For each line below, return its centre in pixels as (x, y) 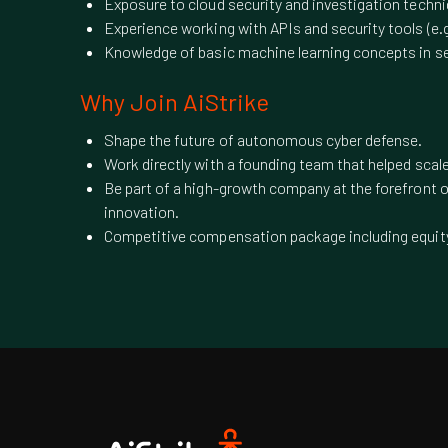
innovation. (142, 211)
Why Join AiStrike (174, 101)
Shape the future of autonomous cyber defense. (263, 139)
